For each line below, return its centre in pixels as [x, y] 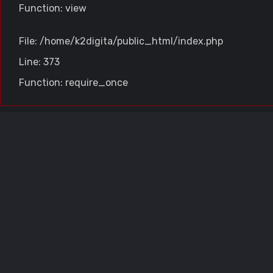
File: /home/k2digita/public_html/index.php [121, 41]
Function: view [53, 8]
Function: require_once [73, 83]
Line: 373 [39, 62]
